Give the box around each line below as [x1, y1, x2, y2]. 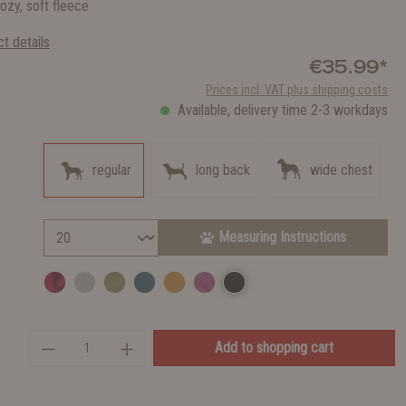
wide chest [310, 161, 372, 179]
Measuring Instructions [217, 228, 346, 246]
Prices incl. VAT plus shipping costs [206, 82, 388, 97]
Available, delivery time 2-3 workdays [174, 101, 388, 119]
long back [196, 161, 250, 179]
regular [92, 161, 131, 179]
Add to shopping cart [215, 339, 334, 356]
